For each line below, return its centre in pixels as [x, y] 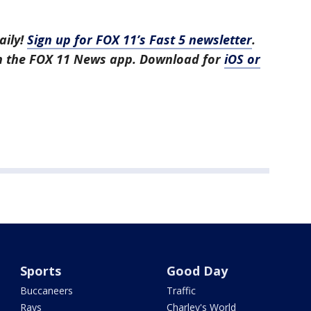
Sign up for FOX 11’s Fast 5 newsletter [140, 40]
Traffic [181, 291]
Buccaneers [47, 291]
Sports [41, 271]
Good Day [197, 271]
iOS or [242, 59]
